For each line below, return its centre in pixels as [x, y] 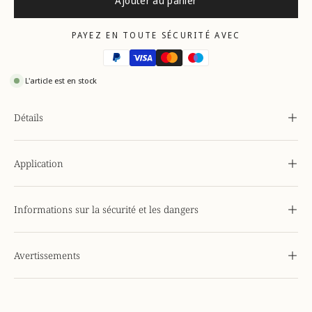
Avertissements [47, 256]
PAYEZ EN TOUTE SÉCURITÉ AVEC [156, 36]
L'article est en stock [61, 81]
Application [39, 164]
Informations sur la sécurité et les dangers [106, 210]
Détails [29, 118]
